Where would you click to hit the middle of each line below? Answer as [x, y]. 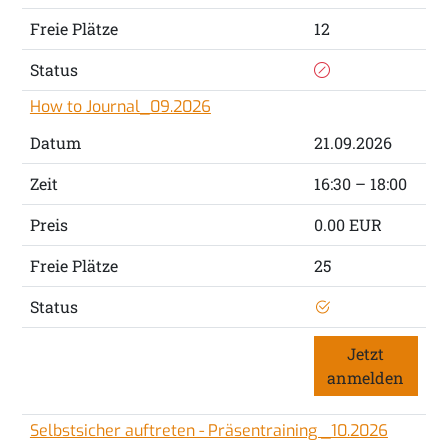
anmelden [366, 378]
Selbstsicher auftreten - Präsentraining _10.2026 [208, 431]
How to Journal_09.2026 [120, 107]
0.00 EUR [347, 225]
